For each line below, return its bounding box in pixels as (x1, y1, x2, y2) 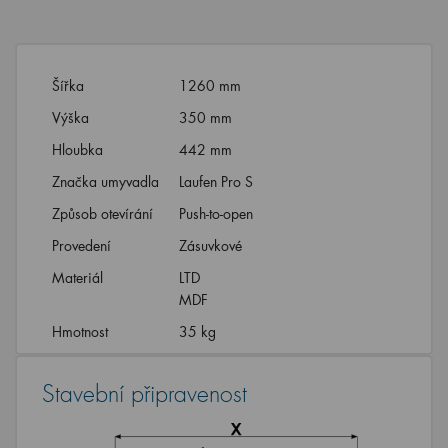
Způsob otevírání (52, 204, 153, 223)
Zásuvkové (179, 236, 246, 255)
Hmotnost (52, 322, 108, 341)
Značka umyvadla (52, 172, 159, 191)
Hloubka (52, 140, 103, 159)
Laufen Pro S (179, 172, 257, 191)
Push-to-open (179, 204, 257, 223)
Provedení (52, 236, 111, 255)
